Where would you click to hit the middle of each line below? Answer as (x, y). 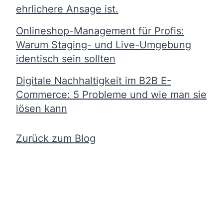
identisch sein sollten (66, 58)
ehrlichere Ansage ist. (67, 9)
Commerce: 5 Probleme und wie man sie (111, 94)
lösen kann (42, 108)
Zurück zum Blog (56, 138)
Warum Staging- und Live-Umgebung (104, 45)
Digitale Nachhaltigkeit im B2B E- (94, 80)
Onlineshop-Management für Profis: (100, 31)
